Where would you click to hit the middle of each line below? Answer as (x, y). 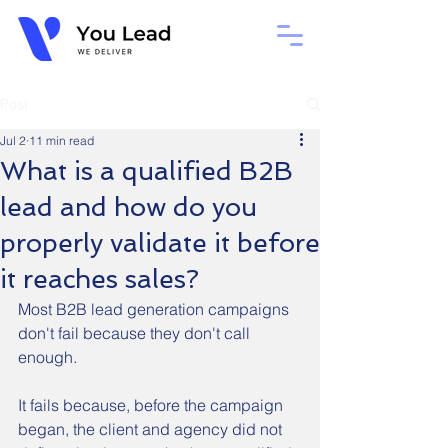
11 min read (61, 140)
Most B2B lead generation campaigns (155, 309)
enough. (47, 357)
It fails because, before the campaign (152, 405)
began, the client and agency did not (152, 429)
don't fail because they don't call (136, 333)
